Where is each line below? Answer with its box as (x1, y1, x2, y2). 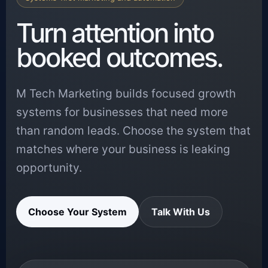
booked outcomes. (16, 41, 222, 74)
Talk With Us (151, 206, 211, 218)
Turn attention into (16, 17, 214, 50)
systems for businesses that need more (16, 105, 229, 120)
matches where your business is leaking (16, 142, 231, 157)
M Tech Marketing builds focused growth (16, 87, 236, 101)
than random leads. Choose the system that (16, 124, 251, 138)
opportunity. (16, 161, 83, 175)
